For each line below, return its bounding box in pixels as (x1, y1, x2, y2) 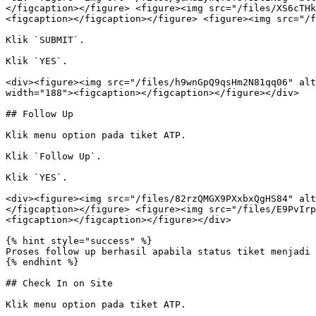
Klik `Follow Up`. (6, 151, 102, 162)
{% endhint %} (6, 257, 79, 267)
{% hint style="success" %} (6, 236, 152, 246)
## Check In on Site (6, 278, 113, 288)
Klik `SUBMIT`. (6, 35, 85, 45)
